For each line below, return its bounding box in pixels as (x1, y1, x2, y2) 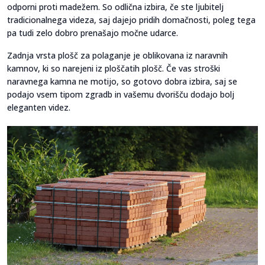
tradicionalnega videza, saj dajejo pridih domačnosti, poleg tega (7, 14, 256, 25)
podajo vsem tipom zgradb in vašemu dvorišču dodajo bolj (7, 88, 234, 100)
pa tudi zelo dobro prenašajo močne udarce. (7, 27, 178, 38)
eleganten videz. (7, 101, 70, 113)
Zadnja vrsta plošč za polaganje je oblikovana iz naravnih (7, 49, 228, 61)
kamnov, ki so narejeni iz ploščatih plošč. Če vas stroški (7, 62, 220, 74)
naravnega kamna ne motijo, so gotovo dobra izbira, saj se (7, 75, 237, 87)
